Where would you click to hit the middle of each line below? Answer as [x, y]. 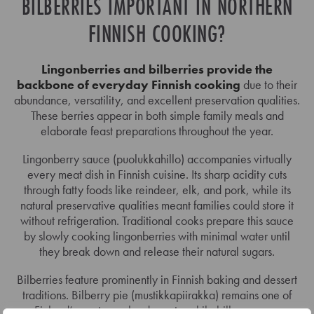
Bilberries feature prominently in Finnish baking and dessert [157, 279]
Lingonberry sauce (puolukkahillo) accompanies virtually [157, 158]
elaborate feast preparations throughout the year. [157, 130]
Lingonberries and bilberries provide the [157, 69]
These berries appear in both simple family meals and [157, 115]
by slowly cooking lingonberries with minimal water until [157, 235]
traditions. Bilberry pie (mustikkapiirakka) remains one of [157, 294]
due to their [269, 84]
